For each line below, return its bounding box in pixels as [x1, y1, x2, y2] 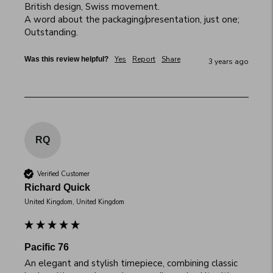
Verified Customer [37, 169, 90, 179]
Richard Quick [24, 182, 90, 193]
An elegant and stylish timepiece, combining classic [24, 257, 238, 270]
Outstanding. [24, 26, 78, 39]
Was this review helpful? [24, 55, 108, 64]
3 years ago [208, 57, 249, 67]
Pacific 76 [24, 242, 69, 253]
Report [132, 54, 155, 65]
